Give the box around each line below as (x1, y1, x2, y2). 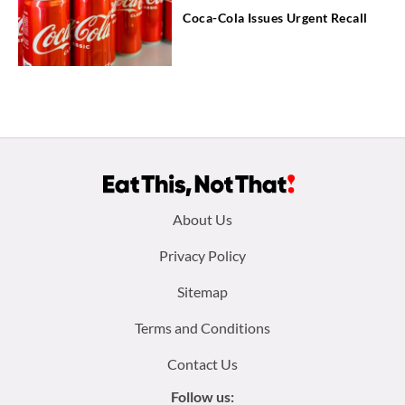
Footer (14, 201, 109, 241)
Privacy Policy (159, 246, 246, 264)
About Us (173, 210, 232, 228)
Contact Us (167, 354, 238, 372)
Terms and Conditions (135, 318, 270, 336)
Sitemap (177, 282, 228, 300)
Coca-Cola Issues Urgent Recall (183, 10, 368, 26)
